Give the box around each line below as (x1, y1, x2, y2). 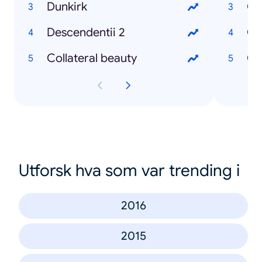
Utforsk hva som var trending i (19, 160, 240, 181)
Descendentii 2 (47, 25, 125, 40)
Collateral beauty (47, 50, 137, 65)
